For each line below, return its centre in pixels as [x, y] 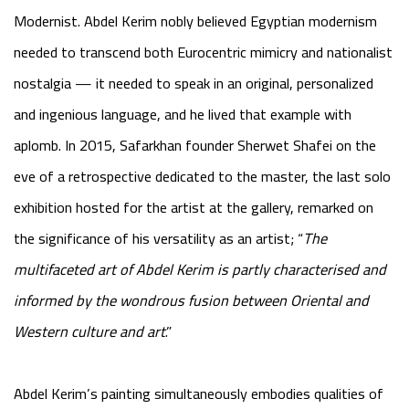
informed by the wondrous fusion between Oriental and [191, 300]
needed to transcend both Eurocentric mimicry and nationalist [203, 52]
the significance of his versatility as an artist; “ [158, 238]
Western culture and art [89, 331]
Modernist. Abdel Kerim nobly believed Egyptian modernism [195, 21]
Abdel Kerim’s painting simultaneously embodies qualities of [199, 393]
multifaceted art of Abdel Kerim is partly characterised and [200, 269]
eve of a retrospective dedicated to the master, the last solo [202, 176]
